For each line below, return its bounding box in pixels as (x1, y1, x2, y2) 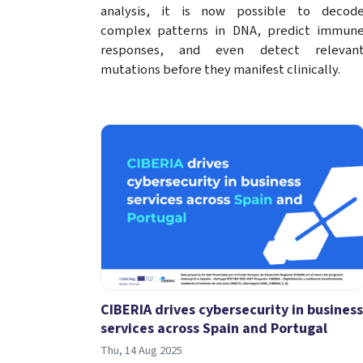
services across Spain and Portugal (100, 318, 327, 340)
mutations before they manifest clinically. (100, 60, 340, 80)
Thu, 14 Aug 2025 (100, 342, 182, 360)
